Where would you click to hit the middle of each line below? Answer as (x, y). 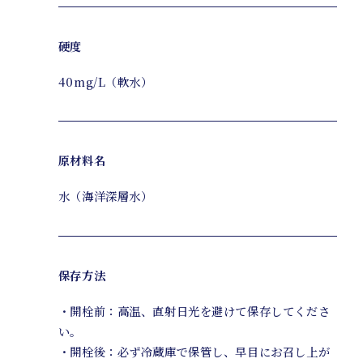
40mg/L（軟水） (105, 81)
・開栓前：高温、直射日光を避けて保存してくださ (194, 312)
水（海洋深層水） (105, 196)
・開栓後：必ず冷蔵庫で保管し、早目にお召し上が (194, 352)
